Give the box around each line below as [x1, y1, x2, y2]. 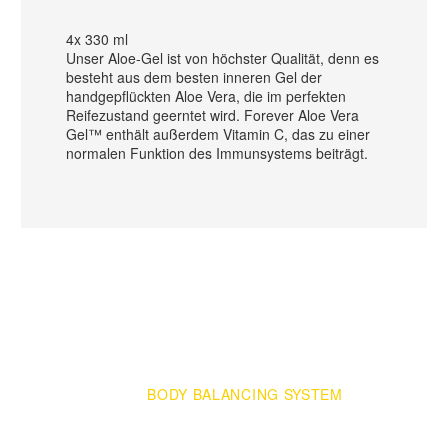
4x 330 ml [66, 29, 128, 49]
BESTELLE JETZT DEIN [161, 348, 329, 369]
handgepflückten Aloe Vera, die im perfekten [66, 86, 346, 106]
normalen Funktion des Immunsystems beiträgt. [66, 143, 368, 163]
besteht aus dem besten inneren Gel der [66, 67, 322, 87]
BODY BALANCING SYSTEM [147, 384, 343, 405]
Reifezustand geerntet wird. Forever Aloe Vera [66, 105, 359, 125]
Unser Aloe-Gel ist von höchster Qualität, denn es [66, 48, 379, 68]
